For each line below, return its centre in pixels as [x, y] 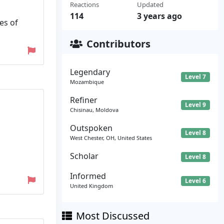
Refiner [84, 100]
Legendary [90, 72]
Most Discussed [113, 216]
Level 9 [196, 104]
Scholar [84, 156]
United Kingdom [91, 186]
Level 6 [196, 181]
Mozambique [87, 82]
